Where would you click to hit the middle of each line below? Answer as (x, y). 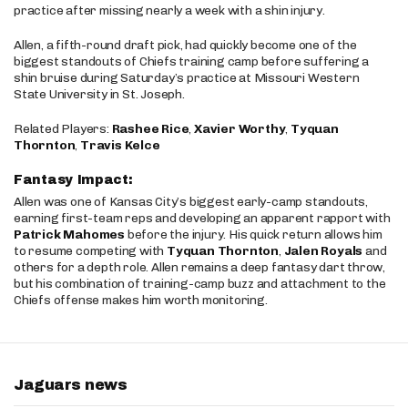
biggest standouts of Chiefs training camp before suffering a (191, 61)
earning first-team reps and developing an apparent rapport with (202, 218)
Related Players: (63, 129)
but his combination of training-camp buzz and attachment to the (200, 284)
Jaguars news (70, 385)
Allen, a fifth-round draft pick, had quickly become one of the (185, 45)
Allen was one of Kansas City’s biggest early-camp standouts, (191, 202)
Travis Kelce (120, 145)
